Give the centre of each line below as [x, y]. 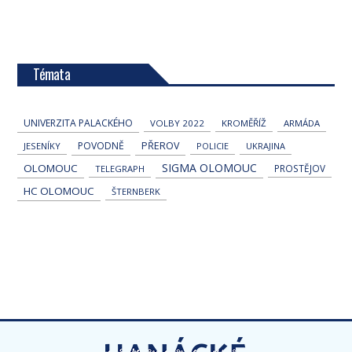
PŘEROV [161, 146]
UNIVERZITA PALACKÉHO [79, 123]
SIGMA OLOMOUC [210, 168]
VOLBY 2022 [178, 123]
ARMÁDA [302, 123]
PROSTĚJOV [300, 169]
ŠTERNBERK [136, 192]
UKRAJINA [266, 146]
